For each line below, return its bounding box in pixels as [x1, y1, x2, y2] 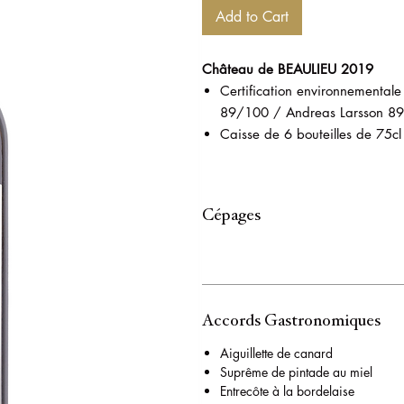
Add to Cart [216, 7, 289, 27]
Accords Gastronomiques [202, 310, 381, 332]
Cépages [202, 205, 261, 226]
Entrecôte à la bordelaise [220, 382, 354, 400]
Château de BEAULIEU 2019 [202, 60, 373, 78]
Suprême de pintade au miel [220, 363, 372, 381]
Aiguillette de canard [220, 344, 333, 363]
